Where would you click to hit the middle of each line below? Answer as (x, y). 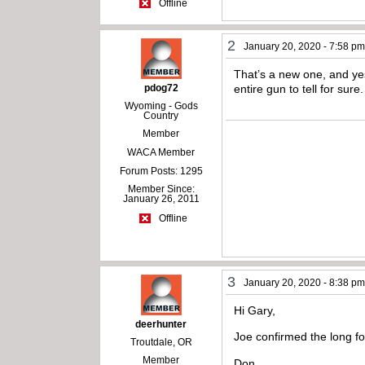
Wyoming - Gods (161, 106)
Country (161, 115)
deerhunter (161, 325)
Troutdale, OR (161, 343)
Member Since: (161, 189)
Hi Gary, (257, 311)
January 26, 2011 (161, 198)
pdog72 (161, 88)
